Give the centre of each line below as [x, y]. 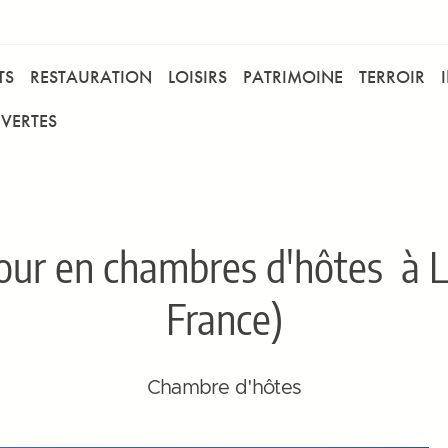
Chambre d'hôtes [224, 388]
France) [224, 318]
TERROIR [392, 76]
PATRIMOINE [293, 76]
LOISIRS [197, 76]
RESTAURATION [91, 76]
